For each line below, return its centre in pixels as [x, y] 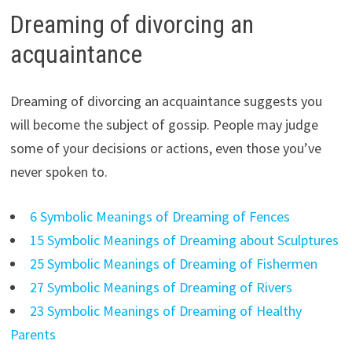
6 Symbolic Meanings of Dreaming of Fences [159, 217]
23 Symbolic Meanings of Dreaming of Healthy [165, 311]
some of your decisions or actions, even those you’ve [165, 148]
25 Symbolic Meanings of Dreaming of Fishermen [173, 264]
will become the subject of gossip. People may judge [164, 125]
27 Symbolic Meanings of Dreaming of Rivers [161, 288]
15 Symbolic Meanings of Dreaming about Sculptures [184, 240]
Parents [33, 335]
